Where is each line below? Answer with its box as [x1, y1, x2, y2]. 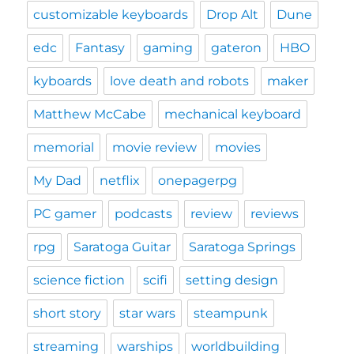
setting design [186, 273, 279, 288]
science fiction [33, 273, 126, 288]
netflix [100, 173, 141, 189]
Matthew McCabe [33, 107, 147, 122]
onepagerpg [158, 173, 238, 189]
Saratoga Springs [189, 239, 296, 255]
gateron [211, 40, 262, 56]
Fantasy [75, 40, 126, 56]
